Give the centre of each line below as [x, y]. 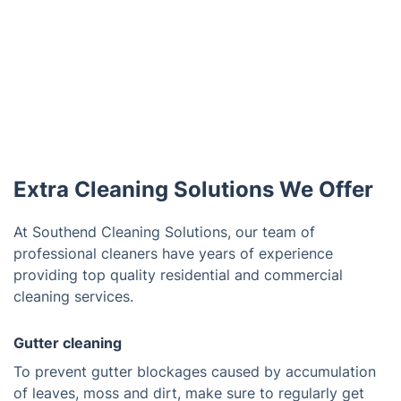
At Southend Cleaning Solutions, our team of [164, 232]
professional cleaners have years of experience [173, 253]
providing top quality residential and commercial [178, 275]
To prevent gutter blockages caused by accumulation [195, 371]
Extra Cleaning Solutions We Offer [193, 189]
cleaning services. [73, 296]
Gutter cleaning [68, 343]
